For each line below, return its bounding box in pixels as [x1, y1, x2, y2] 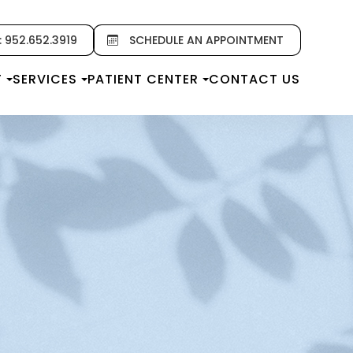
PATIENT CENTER [87, 69, 199, 88]
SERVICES [12, 69, 77, 88]
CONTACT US [208, 69, 300, 88]
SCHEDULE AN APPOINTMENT [128, 32, 284, 48]
